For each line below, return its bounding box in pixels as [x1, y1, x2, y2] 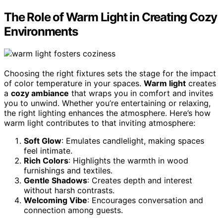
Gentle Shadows [24, 175, 87, 186]
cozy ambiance [11, 88, 69, 99]
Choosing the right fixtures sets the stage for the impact [4, 68, 216, 79]
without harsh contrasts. [24, 185, 114, 196]
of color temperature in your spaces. [4, 78, 144, 89]
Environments [4, 24, 78, 39]
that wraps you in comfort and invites [69, 88, 213, 99]
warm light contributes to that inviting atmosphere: [4, 118, 195, 128]
